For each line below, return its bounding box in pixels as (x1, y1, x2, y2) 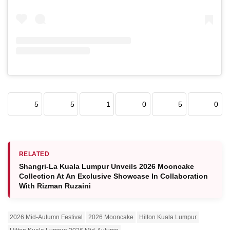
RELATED (19, 150, 50, 158)
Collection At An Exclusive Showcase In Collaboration (19, 171, 208, 180)
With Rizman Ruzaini (19, 181, 91, 190)
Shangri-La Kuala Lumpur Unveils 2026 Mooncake (19, 162, 194, 170)
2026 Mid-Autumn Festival (10, 213, 83, 221)
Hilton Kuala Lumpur (139, 213, 197, 221)
